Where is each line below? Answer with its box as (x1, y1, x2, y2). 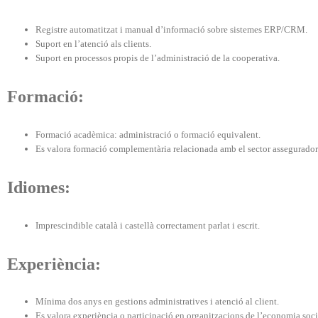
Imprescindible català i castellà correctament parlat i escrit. (35, 219, 260, 231)
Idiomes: (7, 177, 70, 197)
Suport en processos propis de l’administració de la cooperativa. (35, 53, 280, 64)
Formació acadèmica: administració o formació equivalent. (35, 128, 261, 140)
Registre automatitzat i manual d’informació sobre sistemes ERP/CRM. (35, 24, 307, 35)
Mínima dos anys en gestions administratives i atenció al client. (35, 296, 279, 307)
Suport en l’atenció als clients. (35, 38, 151, 50)
